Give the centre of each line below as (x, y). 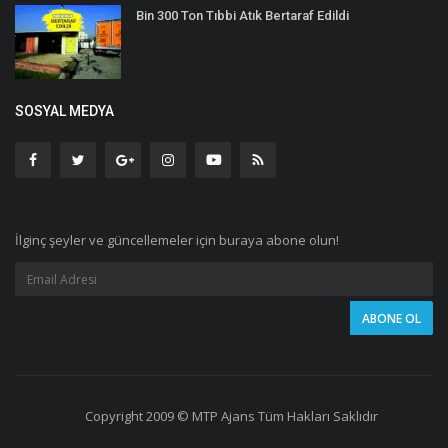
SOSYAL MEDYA (64, 111)
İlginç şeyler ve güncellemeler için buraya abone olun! (177, 240)
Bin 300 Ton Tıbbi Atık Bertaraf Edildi (242, 16)
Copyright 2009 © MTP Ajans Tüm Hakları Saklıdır (231, 416)
